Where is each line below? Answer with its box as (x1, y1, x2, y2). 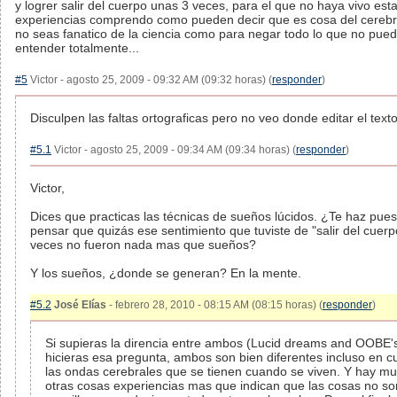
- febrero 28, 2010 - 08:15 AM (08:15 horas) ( (106, 299, 323, 311)
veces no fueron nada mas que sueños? (30, 237, 256, 252)
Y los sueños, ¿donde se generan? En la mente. (30, 266, 301, 280)
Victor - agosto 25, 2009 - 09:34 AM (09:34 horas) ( (51, 144, 296, 156)
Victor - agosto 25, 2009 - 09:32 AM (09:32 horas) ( (27, 74, 272, 86)
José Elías (54, 299, 106, 311)
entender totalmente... (15, 41, 139, 55)
